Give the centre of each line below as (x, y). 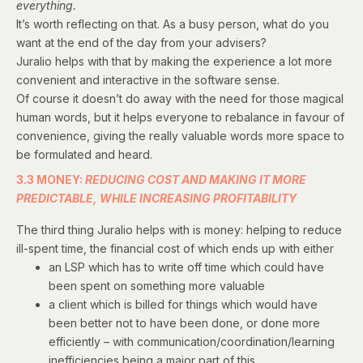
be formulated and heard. (84, 154)
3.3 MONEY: (51, 179)
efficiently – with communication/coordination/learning (192, 341)
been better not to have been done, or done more (184, 322)
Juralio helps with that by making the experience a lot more (174, 61)
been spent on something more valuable (157, 285)
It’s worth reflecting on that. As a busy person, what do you (173, 23)
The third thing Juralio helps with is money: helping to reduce (179, 229)
